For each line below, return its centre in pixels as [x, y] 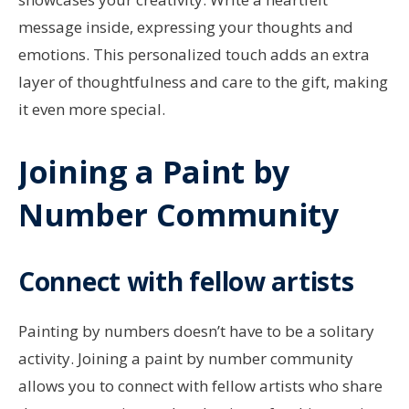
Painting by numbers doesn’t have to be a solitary [196, 331]
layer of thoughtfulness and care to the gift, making [203, 82]
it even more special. [92, 110]
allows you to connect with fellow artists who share [200, 386]
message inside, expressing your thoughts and [186, 27]
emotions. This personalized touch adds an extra [194, 55]
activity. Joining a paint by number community [186, 359]
